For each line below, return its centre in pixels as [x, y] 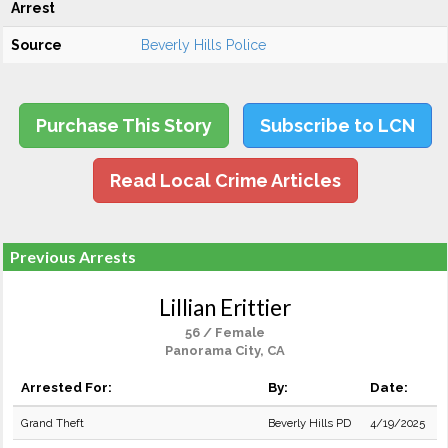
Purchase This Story [123, 125]
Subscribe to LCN [337, 125]
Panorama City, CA [225, 350]
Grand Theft [52, 423]
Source [36, 45]
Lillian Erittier [225, 307]
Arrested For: [66, 387]
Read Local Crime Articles [225, 180]
